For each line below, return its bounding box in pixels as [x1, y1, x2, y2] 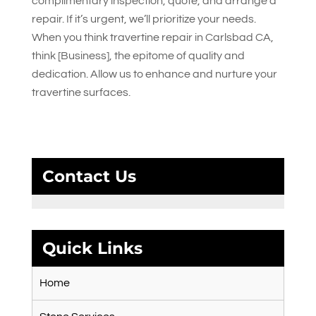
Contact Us [42, 166, 136, 186]
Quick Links [42, 238, 142, 258]
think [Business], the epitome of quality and [31, 50, 245, 61]
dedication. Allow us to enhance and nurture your [31, 68, 277, 80]
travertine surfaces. [31, 87, 130, 98]
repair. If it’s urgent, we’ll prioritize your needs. [31, 13, 256, 25]
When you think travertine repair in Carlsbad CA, [31, 32, 274, 43]
